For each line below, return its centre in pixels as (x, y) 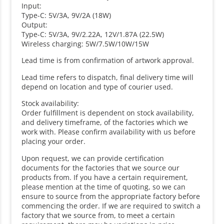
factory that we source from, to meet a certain (98, 215)
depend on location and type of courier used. (97, 86)
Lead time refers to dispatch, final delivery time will (108, 77)
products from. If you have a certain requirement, (105, 177)
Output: (35, 25)
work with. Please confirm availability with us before (109, 132)
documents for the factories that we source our (101, 167)
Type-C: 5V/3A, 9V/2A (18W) (66, 15)
